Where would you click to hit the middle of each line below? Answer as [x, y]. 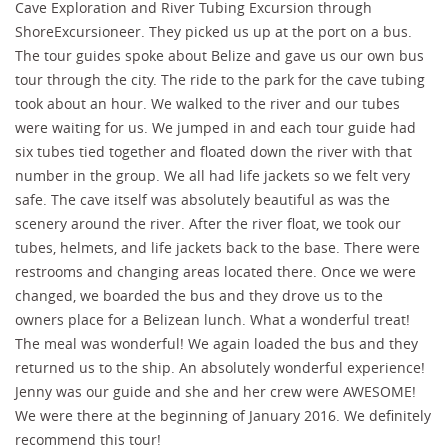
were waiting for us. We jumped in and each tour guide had [215, 127]
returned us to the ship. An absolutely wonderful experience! [220, 367]
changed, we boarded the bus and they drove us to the [199, 295]
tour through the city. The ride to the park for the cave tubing [220, 79]
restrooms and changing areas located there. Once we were [215, 271]
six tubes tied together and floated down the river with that [213, 151]
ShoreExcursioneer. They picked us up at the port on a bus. [213, 31]
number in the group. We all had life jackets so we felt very [212, 175]
